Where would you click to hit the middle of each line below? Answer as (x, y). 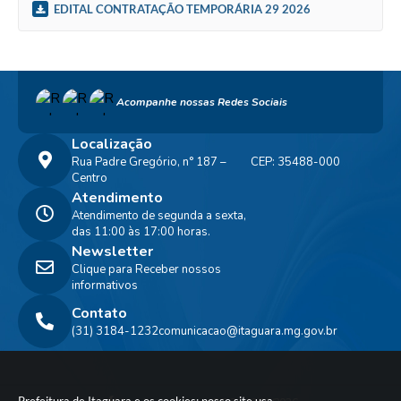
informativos (105, 285)
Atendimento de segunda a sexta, (159, 215)
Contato (99, 313)
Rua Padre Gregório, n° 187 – (149, 162)
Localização (112, 144)
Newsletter (112, 251)
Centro (90, 178)
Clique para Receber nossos (146, 269)
